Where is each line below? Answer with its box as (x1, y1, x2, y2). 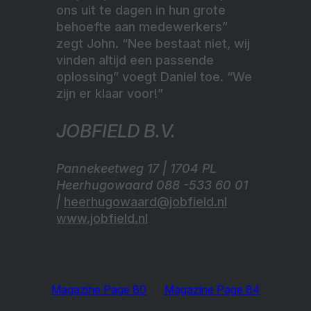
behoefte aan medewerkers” (56, 19, 228, 34)
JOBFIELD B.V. (56, 119, 176, 142)
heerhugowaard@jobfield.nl (64, 194, 227, 209)
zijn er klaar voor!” (56, 85, 163, 101)
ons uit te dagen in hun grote (56, 2, 226, 17)
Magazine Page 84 (164, 282, 260, 296)
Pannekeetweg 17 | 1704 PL (56, 160, 217, 176)
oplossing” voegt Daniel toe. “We (56, 69, 252, 84)
